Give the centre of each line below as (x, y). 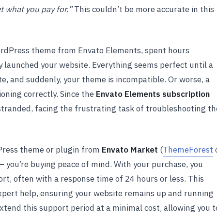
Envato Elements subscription (153, 94)
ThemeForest (188, 150)
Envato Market (130, 150)
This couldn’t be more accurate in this (143, 9)
